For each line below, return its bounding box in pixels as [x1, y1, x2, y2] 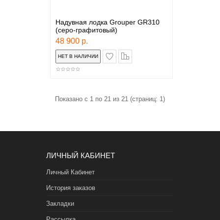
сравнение [131, 50, 163, 57]
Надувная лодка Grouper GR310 [55, 18, 160, 26]
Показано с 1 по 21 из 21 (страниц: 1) [55, 95, 165, 103]
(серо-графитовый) [55, 26, 117, 34]
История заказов [46, 184, 95, 192]
